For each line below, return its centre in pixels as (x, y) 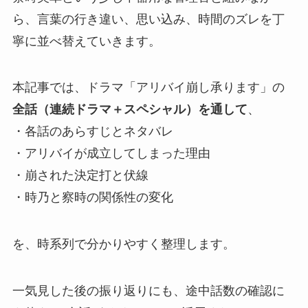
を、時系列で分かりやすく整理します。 (123, 244)
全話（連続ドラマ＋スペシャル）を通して (130, 110)
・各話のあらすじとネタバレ (92, 132)
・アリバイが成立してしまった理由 (111, 154)
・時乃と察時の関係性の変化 (92, 198)
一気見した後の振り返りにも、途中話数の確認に (148, 291)
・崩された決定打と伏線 (80, 176)
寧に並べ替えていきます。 (86, 41)
